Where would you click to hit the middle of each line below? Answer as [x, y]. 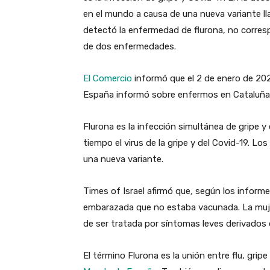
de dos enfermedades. [130, 46]
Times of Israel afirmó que [137, 191]
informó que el [164, 78]
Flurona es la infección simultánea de [160, 126]
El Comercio [108, 78]
